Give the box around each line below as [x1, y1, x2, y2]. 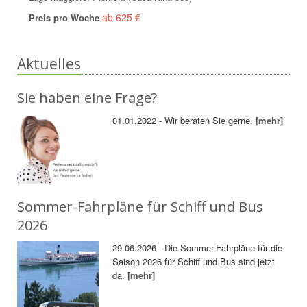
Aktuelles [17, 54, 81, 73]
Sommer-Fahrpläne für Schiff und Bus [17, 197, 263, 217]
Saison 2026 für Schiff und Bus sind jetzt [112, 255, 275, 269]
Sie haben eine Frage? [17, 88, 157, 107]
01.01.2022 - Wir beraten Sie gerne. [112, 114, 256, 127]
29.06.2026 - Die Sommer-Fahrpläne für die [112, 241, 283, 255]
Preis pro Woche [29, 11, 102, 24]
